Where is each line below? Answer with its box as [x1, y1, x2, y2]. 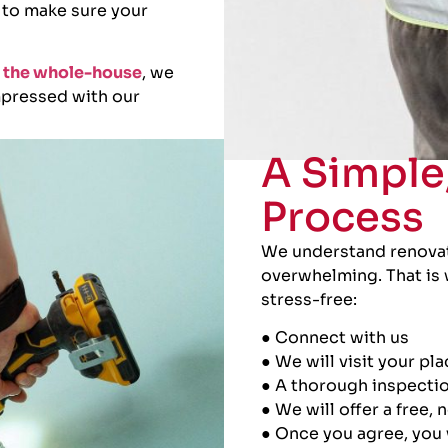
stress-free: [261, 288, 358, 310]
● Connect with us [261, 326, 410, 348]
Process [261, 191, 425, 243]
